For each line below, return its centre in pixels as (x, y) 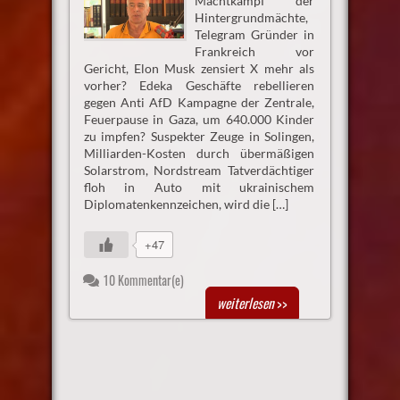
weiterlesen (246, 303)
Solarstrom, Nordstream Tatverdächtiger (199, 171)
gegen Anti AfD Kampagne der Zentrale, (199, 103)
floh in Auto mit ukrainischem (199, 187)
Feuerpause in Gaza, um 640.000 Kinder (199, 120)
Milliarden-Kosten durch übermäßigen (199, 154)
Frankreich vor (254, 52)
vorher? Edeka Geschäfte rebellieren (199, 86)
